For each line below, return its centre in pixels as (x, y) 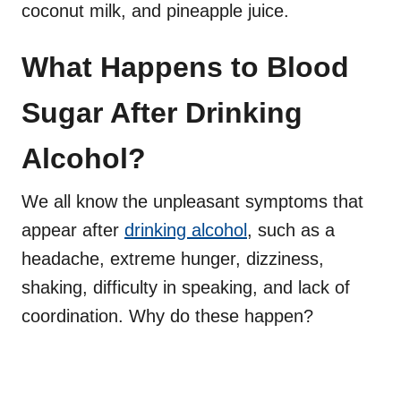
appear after (73, 230)
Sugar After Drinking (162, 113)
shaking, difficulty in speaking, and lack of (186, 288)
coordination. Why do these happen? (167, 316)
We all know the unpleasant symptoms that (192, 202)
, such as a (291, 230)
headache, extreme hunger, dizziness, (173, 259)
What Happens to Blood (185, 68)
